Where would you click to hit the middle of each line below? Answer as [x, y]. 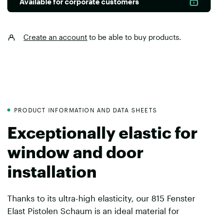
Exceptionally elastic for [102, 132]
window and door [75, 152]
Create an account [55, 37]
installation [52, 171]
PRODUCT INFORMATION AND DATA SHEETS [86, 110]
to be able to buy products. [134, 37]
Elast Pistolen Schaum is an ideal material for [93, 211]
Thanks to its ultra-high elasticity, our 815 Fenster [101, 198]
